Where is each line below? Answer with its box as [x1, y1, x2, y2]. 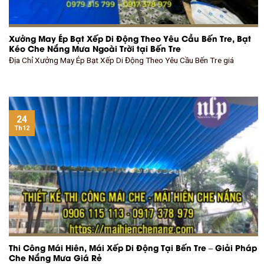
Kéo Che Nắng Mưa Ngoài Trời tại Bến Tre [9, 42, 181, 54]
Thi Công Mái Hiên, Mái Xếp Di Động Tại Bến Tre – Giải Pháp [9, 241, 257, 253]
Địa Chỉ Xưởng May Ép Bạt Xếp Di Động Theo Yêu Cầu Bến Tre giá [9, 55, 234, 65]
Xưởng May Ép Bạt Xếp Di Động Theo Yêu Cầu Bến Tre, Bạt [9, 32, 251, 44]
